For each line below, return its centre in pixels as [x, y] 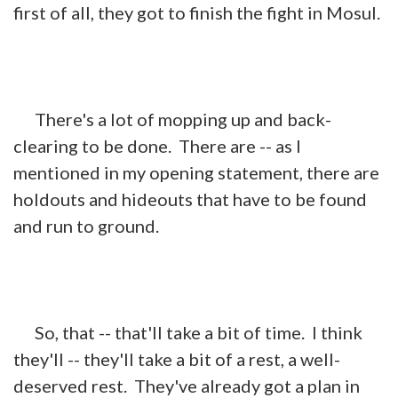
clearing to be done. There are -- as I [157, 145]
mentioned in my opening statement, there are [196, 172]
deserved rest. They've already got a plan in [187, 385]
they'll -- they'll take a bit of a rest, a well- [177, 358]
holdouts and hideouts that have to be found [190, 199]
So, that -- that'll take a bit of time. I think [188, 332]
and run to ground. [86, 225]
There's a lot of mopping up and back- [172, 119]
